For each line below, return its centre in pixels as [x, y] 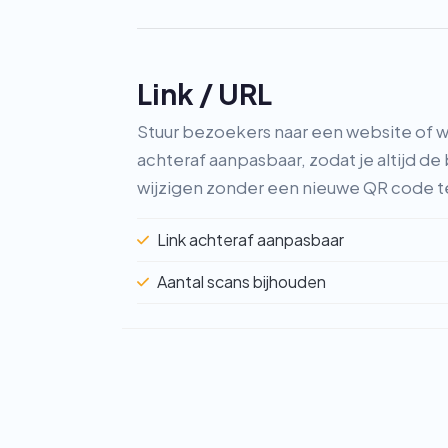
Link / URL [204, 93]
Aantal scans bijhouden [242, 282]
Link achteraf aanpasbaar [251, 239]
